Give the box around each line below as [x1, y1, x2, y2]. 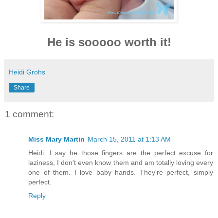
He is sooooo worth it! [47, 36, 171, 49]
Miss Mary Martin [28, 135, 85, 143]
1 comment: [5, 109, 54, 119]
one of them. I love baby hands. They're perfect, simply [28, 168, 213, 176]
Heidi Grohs [9, 68, 45, 76]
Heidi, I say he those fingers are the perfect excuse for [28, 148, 213, 157]
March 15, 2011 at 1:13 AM [88, 135, 171, 143]
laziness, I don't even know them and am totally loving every [28, 158, 213, 166]
